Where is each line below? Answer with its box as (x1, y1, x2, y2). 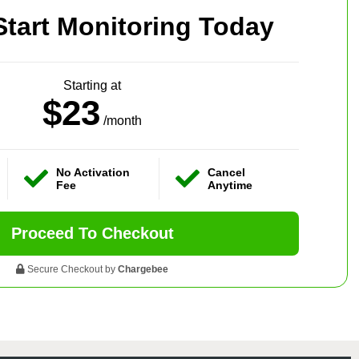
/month (103, 113, 142, 127)
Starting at (63, 78, 121, 92)
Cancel (207, 165, 245, 179)
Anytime (207, 178, 252, 192)
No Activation (56, 165, 131, 179)
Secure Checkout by (25, 263, 118, 275)
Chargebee (118, 263, 168, 275)
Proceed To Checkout (10, 224, 174, 242)
